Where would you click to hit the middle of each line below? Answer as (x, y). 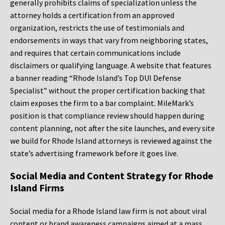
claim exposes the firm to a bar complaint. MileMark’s (102, 103)
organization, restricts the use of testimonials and (97, 28)
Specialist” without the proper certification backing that (108, 91)
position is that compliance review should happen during (107, 116)
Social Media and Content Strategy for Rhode (112, 176)
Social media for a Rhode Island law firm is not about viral (108, 211)
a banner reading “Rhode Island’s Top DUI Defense (96, 78)
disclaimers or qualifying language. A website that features (111, 66)
